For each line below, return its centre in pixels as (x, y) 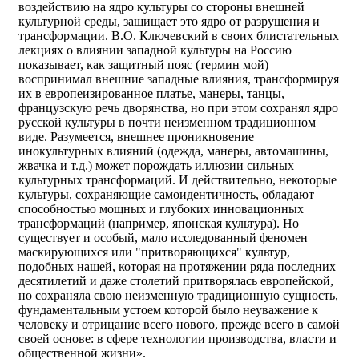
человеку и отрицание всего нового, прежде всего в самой (179, 324)
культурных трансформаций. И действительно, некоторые (177, 180)
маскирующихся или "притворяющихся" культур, (154, 252)
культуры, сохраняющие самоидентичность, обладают (166, 194)
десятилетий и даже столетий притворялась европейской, (176, 281)
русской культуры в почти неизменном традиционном (167, 122)
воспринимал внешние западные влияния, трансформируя (179, 79)
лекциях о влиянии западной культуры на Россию (155, 50)
